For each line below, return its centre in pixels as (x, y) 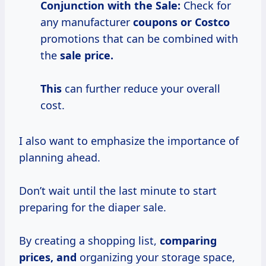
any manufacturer (87, 22)
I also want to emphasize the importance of (129, 141)
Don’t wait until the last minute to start (118, 191)
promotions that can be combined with (139, 39)
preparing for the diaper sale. (93, 208)
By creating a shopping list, (89, 241)
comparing (188, 241)
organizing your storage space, (156, 257)
